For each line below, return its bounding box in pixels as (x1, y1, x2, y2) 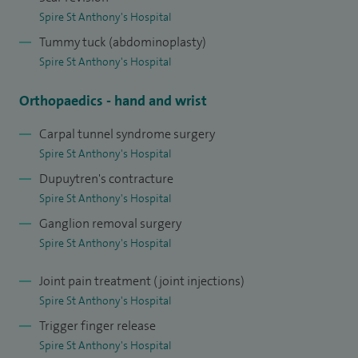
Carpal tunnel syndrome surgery (39, 125, 215, 142)
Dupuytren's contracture (39, 169, 173, 187)
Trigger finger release (39, 316, 156, 334)
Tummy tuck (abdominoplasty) (39, 33, 206, 50)
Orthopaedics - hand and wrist (19, 90, 207, 110)
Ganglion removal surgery (39, 214, 181, 232)
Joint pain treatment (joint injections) (39, 272, 245, 289)
